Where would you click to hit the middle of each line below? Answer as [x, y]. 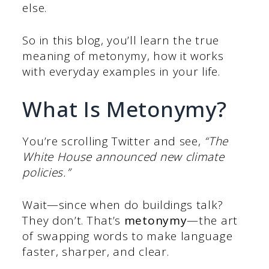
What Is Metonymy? [125, 109]
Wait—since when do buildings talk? [123, 205]
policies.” [47, 172]
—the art [212, 221]
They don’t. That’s [73, 221]
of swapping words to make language [128, 236]
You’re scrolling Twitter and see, [113, 141]
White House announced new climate [123, 156]
